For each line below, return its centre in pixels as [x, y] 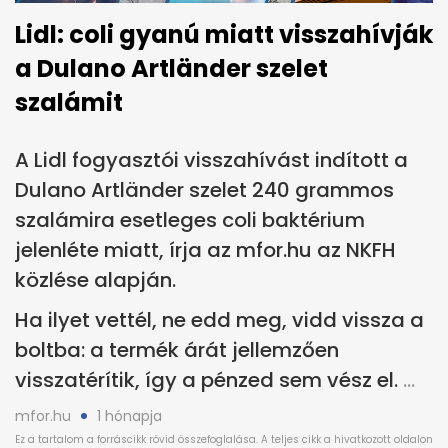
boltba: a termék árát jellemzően [177, 349]
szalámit [69, 102]
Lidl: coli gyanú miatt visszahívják [224, 34]
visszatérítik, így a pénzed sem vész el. [206, 379]
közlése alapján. [95, 279]
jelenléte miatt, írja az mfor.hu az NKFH [205, 249]
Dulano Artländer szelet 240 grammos [204, 189]
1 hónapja [129, 415]
